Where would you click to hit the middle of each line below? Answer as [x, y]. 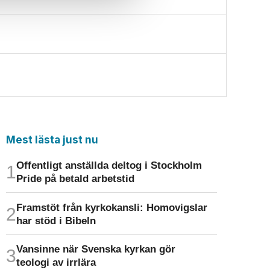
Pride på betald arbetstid [75, 178]
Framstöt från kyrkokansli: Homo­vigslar [111, 207]
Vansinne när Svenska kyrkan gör [96, 249]
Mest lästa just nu [52, 140]
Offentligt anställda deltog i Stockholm [109, 165]
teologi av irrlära [56, 262]
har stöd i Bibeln [56, 220]
